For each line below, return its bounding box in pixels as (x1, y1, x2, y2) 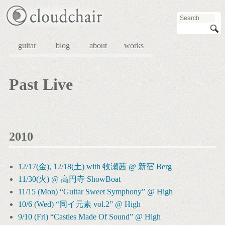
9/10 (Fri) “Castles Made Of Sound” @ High (18, 212, 161, 221)
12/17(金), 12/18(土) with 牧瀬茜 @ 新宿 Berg (18, 162, 172, 171)
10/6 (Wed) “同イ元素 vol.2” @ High (18, 200, 141, 208)
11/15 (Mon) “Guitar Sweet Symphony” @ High (18, 187, 173, 196)
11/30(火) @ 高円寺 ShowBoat (18, 175, 121, 183)
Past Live (9, 75, 73, 93)
